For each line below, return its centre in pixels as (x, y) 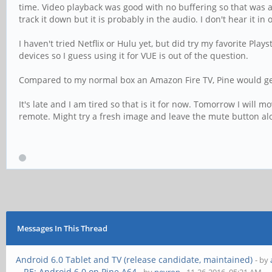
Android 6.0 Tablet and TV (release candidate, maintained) (134, 260)
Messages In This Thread (62, 228)
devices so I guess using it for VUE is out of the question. (134, 56)
